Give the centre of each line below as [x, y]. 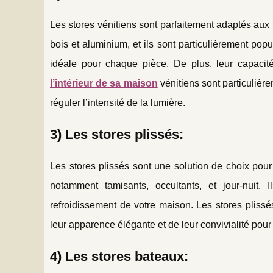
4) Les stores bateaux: [119, 256]
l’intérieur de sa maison [104, 83]
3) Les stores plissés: [117, 134]
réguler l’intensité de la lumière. [118, 102]
